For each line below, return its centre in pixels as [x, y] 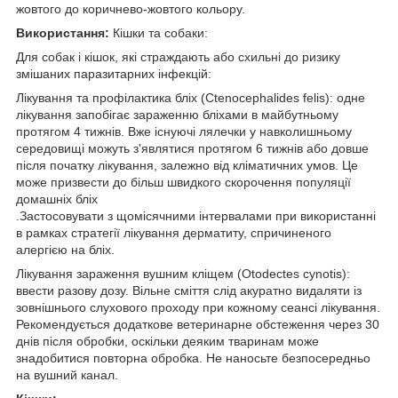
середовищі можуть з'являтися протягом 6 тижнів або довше [192, 148]
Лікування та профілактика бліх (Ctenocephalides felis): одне [191, 97]
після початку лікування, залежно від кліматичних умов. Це [187, 165]
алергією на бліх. [65, 249]
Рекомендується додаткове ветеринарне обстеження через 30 [198, 324]
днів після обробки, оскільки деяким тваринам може [167, 341]
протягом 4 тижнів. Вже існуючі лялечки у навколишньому [184, 131]
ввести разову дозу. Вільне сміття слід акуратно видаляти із [189, 290]
